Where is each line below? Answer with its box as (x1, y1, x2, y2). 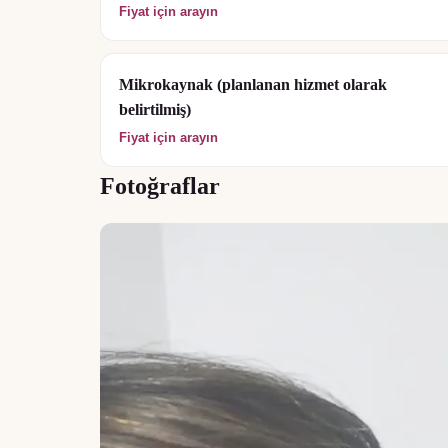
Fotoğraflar (100, 173, 220, 199)
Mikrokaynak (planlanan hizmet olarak (119, 76, 387, 93)
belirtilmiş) (119, 101, 191, 118)
